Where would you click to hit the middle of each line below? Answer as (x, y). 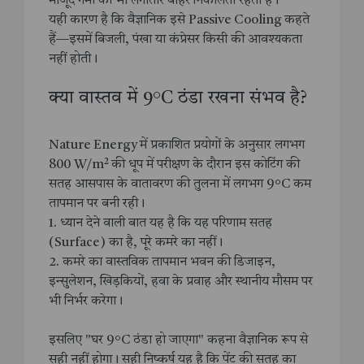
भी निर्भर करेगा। (86, 302)
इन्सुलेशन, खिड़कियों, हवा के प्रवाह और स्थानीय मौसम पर (181, 282)
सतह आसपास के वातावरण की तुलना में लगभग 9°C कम (180, 185)
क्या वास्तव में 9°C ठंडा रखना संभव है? (178, 99)
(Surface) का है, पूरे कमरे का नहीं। (136, 243)
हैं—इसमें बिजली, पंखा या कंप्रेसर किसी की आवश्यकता (175, 40)
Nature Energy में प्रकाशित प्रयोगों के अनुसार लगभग (177, 146)
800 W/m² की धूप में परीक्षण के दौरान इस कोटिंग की (174, 165)
